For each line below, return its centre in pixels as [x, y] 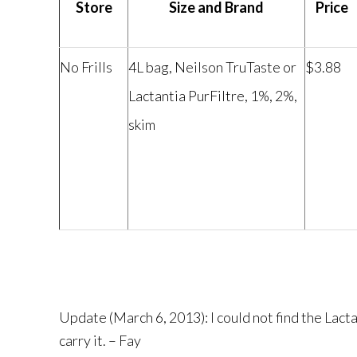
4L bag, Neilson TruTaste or [212, 67]
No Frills [86, 67]
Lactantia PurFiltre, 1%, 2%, [213, 96]
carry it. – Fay [100, 340]
